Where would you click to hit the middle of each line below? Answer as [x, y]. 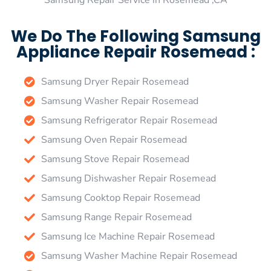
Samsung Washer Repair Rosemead [119, 101]
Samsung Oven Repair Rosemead [114, 139]
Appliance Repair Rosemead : [135, 52]
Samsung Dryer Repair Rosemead [115, 81]
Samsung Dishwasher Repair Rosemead [128, 178]
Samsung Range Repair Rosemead [116, 217]
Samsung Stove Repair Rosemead [115, 159]
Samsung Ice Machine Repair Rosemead [128, 236]
